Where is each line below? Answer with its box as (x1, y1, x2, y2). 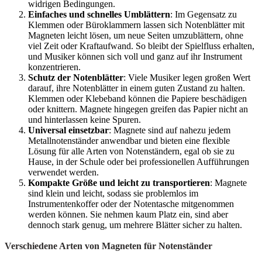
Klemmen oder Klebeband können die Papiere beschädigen (28, 94, 247, 104)
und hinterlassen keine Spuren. (28, 115, 141, 125)
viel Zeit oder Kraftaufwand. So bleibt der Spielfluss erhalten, (28, 41, 254, 51)
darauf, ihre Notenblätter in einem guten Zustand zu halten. (28, 83, 245, 93)
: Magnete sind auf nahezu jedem (109, 125, 230, 135)
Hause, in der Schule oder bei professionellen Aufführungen (28, 157, 249, 167)
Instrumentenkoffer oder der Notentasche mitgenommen (28, 199, 234, 209)
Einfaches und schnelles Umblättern (28, 9, 170, 19)
